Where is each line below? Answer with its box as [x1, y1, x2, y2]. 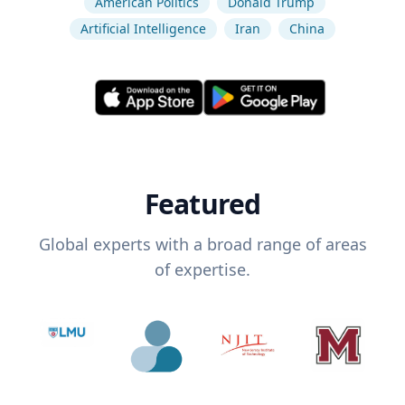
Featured [144, 185, 261, 223]
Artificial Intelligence [80, 20, 206, 37]
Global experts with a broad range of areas [38, 233, 367, 256]
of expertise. [155, 259, 250, 281]
